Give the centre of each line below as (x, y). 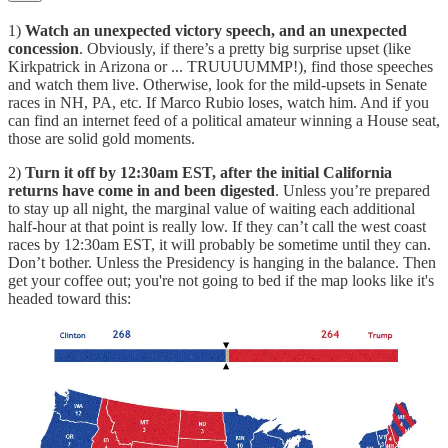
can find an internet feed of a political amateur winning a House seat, (224, 120)
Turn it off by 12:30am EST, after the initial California (208, 172)
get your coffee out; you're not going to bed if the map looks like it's (221, 280)
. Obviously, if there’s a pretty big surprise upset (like (245, 48)
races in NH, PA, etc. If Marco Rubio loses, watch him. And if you (218, 102)
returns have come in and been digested (141, 190)
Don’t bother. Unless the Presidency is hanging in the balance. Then (222, 262)
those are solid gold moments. (101, 138)
